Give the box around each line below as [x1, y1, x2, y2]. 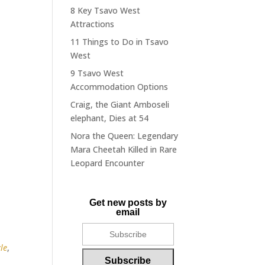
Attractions [70, 18, 115, 30]
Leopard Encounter [70, 157, 145, 169]
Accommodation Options [70, 81, 169, 93]
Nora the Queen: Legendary [70, 130, 179, 142]
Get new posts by [89, 198, 167, 208]
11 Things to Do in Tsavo [70, 36, 169, 48]
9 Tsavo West [70, 67, 124, 79]
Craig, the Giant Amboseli [70, 99, 170, 111]
